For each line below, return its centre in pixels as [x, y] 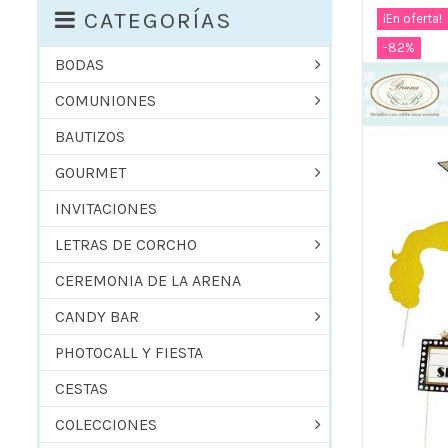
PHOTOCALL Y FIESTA [129, 352]
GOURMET [90, 172]
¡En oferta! [412, 18]
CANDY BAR [97, 316]
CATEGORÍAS [158, 20]
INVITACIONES [106, 208]
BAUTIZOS [90, 136]
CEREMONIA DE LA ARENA [148, 280]
